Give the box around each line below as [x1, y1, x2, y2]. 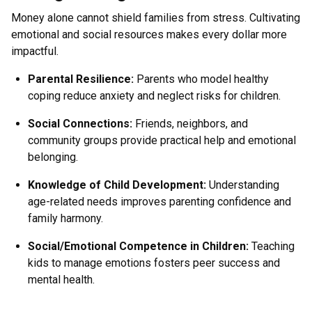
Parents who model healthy [134, 72, 269, 86]
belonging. [28, 150, 78, 164]
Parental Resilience [28, 72, 131, 86]
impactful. [11, 45, 58, 58]
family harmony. [28, 212, 103, 225]
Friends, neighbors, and [132, 117, 248, 130]
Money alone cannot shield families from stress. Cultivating [11, 11, 300, 24]
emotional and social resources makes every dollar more [11, 28, 287, 41]
